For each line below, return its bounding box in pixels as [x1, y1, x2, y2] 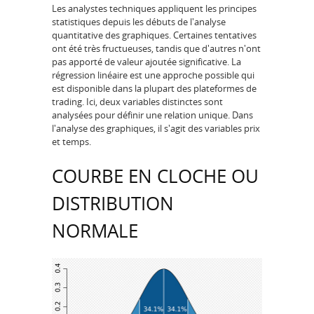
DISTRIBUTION [52, 190, 174, 216]
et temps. [52, 135, 91, 149]
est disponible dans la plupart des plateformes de [52, 82, 257, 95]
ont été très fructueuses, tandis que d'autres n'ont [52, 42, 261, 55]
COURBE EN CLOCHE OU [52, 163, 259, 189]
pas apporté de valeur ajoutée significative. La [52, 55, 241, 69]
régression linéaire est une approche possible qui [52, 69, 254, 82]
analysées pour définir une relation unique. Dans [52, 109, 253, 122]
